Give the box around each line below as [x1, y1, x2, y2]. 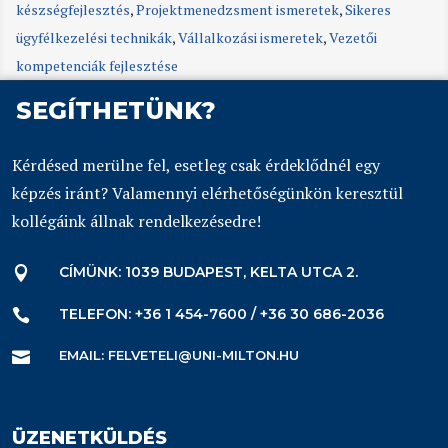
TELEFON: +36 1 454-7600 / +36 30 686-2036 [59, 305, 384, 324]
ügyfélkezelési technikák [16, 28, 173, 48]
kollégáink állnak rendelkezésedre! [12, 210, 261, 233]
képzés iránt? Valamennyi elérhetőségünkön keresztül [12, 182, 403, 205]
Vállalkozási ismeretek [178, 28, 324, 48]
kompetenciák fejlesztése [16, 56, 179, 76]
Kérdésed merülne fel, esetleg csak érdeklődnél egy [12, 154, 380, 177]
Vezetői [329, 28, 378, 48]
